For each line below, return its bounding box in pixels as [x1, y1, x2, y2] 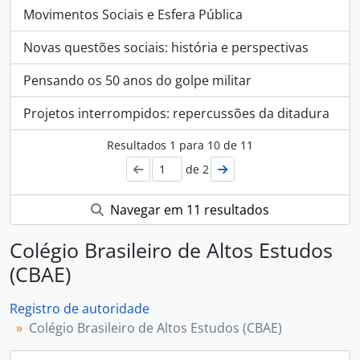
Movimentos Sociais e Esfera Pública [23, 6, 243, 23]
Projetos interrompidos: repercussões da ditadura [23, 104, 329, 122]
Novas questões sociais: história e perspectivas [23, 39, 309, 56]
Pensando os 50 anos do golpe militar [23, 72, 252, 89]
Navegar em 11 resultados [107, 201, 269, 219]
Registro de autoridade [10, 300, 149, 317]
